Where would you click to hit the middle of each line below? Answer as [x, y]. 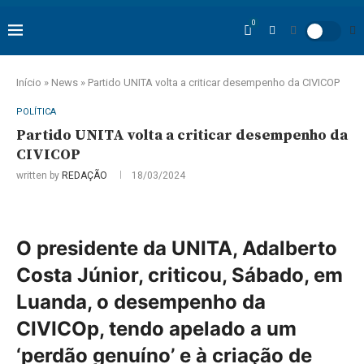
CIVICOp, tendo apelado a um [156, 329]
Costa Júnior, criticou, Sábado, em [180, 275]
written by [39, 175]
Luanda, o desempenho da [141, 302]
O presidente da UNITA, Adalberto [177, 248]
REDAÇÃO [84, 175]
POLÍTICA [36, 112]
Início [29, 82]
